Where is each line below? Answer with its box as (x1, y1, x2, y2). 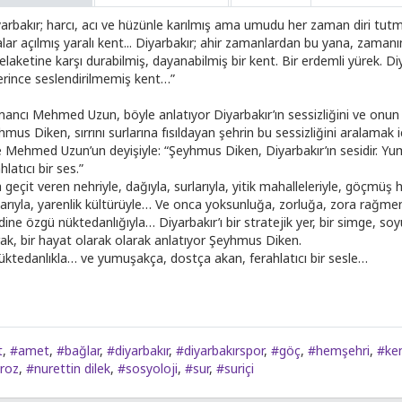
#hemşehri (308, 342, 370, 359)
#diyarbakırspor (176, 342, 264, 359)
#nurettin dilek (26, 360, 110, 377)
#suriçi (216, 360, 254, 377)
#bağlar (57, 342, 100, 359)
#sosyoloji (118, 360, 178, 377)
